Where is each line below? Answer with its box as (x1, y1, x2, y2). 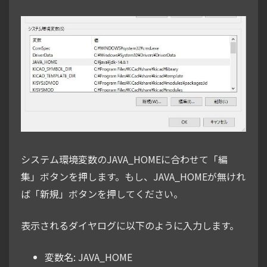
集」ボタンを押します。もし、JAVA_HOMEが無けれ (21, 169, 246, 184)
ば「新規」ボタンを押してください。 (21, 186, 183, 201)
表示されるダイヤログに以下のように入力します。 (21, 218, 239, 232)
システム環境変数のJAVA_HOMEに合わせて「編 (21, 151, 228, 166)
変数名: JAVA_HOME (45, 249, 132, 264)
